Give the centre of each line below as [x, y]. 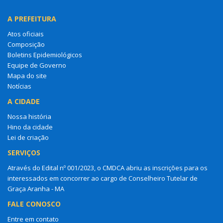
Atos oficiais [26, 34]
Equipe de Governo [37, 65]
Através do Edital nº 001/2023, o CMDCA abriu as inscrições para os [108, 167]
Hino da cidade [30, 127]
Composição [26, 44]
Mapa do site [27, 75]
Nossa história [29, 116]
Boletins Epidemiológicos [45, 55]
